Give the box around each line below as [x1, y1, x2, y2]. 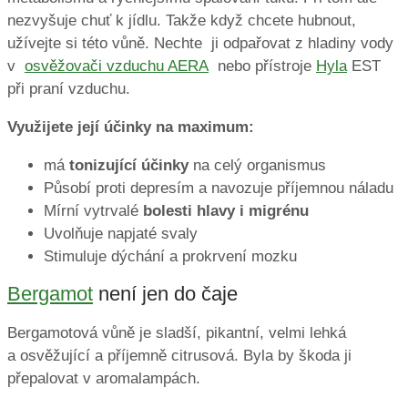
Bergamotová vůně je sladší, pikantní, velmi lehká [7, 323, 346, 342]
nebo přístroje [209, 57, 316, 76]
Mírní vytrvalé [44, 202, 143, 220]
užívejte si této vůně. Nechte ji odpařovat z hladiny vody [7, 35, 393, 53]
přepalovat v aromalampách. [7, 369, 200, 387]
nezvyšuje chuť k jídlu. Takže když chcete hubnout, [7, 12, 356, 30]
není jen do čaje [93, 282, 238, 306]
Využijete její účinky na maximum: [7, 118, 254, 137]
